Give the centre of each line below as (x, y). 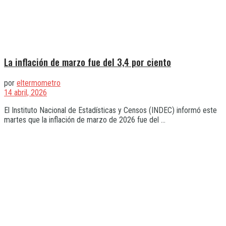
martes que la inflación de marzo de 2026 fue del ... (85, 120)
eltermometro (39, 83)
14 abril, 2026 (25, 93)
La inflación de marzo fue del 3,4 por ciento (88, 62)
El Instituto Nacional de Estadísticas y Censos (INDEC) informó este (110, 110)
